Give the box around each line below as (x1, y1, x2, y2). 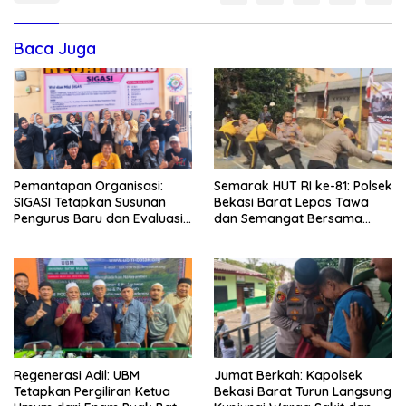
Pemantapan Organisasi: (14, 177, 163, 194)
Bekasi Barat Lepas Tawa (214, 193, 369, 210)
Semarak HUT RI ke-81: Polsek (214, 177, 392, 194)
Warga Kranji (214, 226, 295, 243)
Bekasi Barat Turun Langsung (214, 383, 391, 401)
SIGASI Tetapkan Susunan (14, 193, 166, 210)
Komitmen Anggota (14, 226, 131, 243)
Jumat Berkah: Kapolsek (214, 367, 362, 384)
